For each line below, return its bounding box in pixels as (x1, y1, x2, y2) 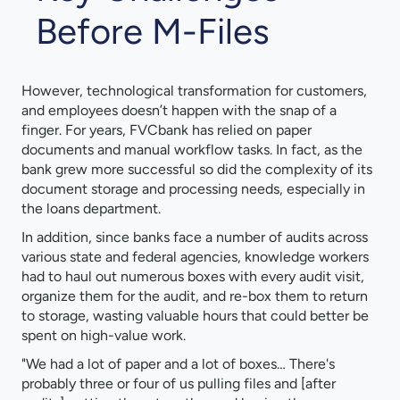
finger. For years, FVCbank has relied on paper (21, 121, 312, 139)
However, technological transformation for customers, (21, 82, 367, 100)
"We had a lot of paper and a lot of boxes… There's (21, 355, 335, 373)
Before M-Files (36, 10, 270, 54)
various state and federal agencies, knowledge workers (21, 248, 369, 266)
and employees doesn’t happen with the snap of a (21, 102, 337, 120)
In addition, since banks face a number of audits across (21, 229, 368, 246)
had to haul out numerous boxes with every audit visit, (21, 268, 364, 286)
